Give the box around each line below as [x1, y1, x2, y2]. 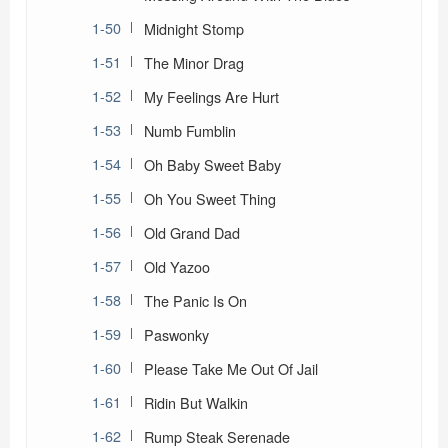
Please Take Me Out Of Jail [144, 357, 318, 379]
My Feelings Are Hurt [144, 85, 279, 107]
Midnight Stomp [144, 17, 244, 39]
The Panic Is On [144, 289, 247, 311]
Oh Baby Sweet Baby [144, 153, 281, 175]
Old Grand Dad [144, 221, 240, 243]
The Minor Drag [144, 51, 244, 73]
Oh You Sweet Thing [144, 187, 276, 209]
